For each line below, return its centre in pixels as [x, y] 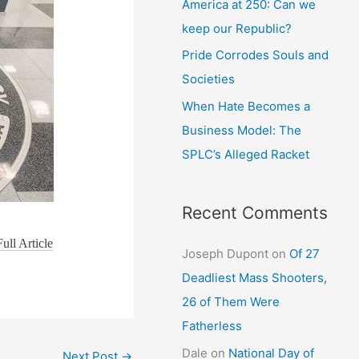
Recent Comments [255, 213]
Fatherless [212, 326]
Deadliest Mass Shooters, [255, 278]
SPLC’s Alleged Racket [246, 154]
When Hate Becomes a [246, 106]
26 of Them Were [231, 302]
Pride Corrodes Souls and [256, 55]
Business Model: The [242, 130]
